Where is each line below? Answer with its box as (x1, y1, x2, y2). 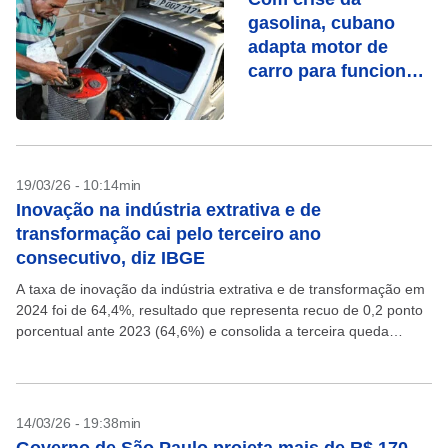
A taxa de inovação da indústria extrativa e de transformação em (16, 281, 425, 297)
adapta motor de (248, 37, 388, 57)
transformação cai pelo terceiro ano (16, 224, 321, 244)
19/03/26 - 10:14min (16, 177, 142, 193)
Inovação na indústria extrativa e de (16, 200, 321, 220)
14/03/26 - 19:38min (16, 415, 142, 431)
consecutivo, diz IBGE (16, 248, 205, 268)
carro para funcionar (248, 61, 423, 81)
